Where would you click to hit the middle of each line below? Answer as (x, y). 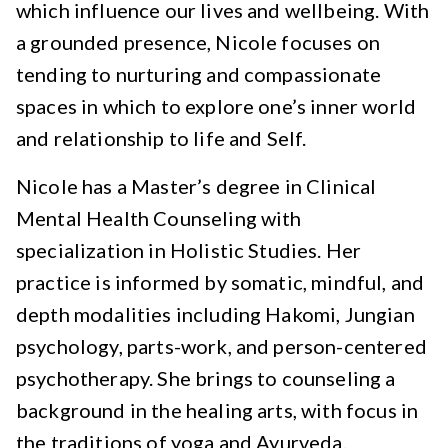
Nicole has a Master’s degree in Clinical (196, 186)
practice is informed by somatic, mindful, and (220, 282)
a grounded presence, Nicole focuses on (198, 42)
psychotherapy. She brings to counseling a (206, 378)
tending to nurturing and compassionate (199, 74)
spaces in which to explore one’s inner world (216, 106)
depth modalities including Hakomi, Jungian (215, 314)
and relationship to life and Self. (161, 138)
